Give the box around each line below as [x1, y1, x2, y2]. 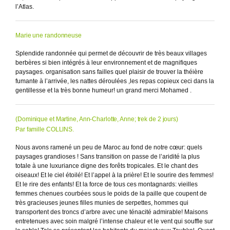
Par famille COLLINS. [15, 125, 74, 133]
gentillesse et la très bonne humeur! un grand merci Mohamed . [15, 86, 191, 94]
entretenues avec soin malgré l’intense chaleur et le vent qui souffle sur [15, 217, 213, 225]
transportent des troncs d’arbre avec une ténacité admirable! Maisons [15, 208, 208, 216]
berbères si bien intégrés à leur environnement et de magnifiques [15, 59, 197, 66]
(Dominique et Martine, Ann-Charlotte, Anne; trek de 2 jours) [15, 115, 178, 123]
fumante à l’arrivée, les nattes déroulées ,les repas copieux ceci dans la [15, 77, 214, 85]
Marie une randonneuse [15, 31, 82, 39]
